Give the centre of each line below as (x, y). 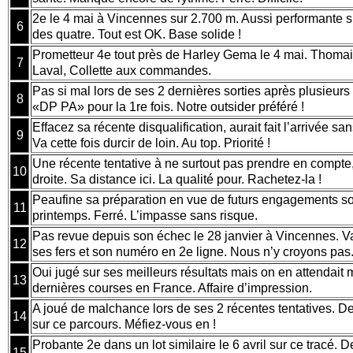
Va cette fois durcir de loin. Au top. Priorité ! (154, 143)
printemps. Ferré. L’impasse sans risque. (148, 215)
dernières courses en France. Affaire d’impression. (175, 288)
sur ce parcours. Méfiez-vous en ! (127, 324)
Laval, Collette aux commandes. (122, 70)
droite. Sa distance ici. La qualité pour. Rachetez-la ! (180, 179)
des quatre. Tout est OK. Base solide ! (137, 34)
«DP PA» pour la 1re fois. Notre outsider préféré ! (171, 106)
